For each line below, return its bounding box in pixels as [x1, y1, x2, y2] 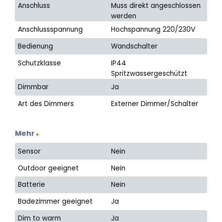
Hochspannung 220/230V [111, 25, 196, 35]
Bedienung [18, 41, 54, 51]
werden [111, 11, 137, 21]
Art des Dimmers [18, 99, 74, 109]
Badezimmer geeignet [18, 197, 93, 207]
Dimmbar [18, 82, 49, 92]
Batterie [18, 180, 46, 190]
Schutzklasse [18, 58, 61, 68]
